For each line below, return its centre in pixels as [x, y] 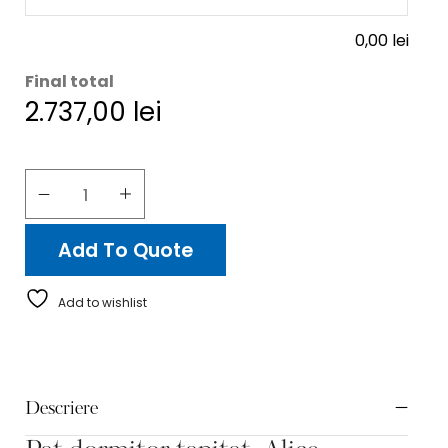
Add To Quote [125, 251]
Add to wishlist [102, 303]
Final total [69, 81]
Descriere [61, 410]
